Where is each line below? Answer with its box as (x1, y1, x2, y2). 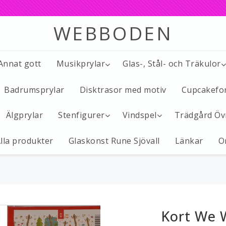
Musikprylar (56, 58, 105, 69)
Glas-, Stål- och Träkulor (123, 58, 221, 69)
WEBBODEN (53, 20, 173, 46)
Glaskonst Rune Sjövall (68, 135, 160, 147)
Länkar (175, 135, 203, 147)
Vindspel (122, 109, 157, 121)
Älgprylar (6, 109, 43, 121)
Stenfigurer (58, 109, 105, 121)
